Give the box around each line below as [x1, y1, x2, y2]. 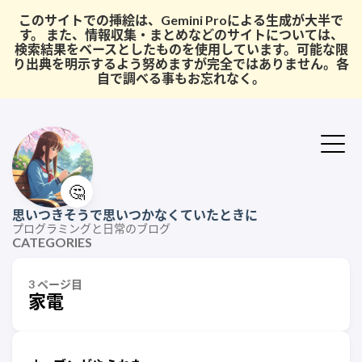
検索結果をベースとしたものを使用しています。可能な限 [14, 41, 348, 57]
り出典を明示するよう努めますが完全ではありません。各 [13, 56, 349, 71]
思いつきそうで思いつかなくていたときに [12, 207, 258, 222]
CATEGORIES [12, 234, 92, 250]
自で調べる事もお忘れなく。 [97, 70, 265, 86]
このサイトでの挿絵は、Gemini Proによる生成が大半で [19, 12, 343, 27]
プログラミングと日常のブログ [12, 221, 170, 235]
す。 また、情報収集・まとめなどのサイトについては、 [19, 27, 343, 42]
